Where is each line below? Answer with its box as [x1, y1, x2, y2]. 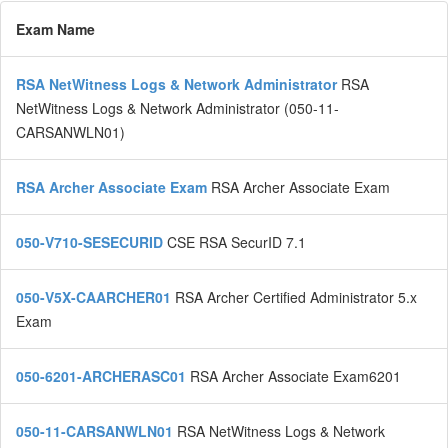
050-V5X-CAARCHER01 [16, 287, 175, 308]
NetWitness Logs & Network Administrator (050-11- [16, 98, 339, 119]
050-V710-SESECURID [16, 232, 167, 253]
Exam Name [16, 19, 95, 40]
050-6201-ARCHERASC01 [16, 366, 190, 387]
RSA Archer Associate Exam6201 [190, 366, 401, 387]
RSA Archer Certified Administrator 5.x [175, 287, 417, 308]
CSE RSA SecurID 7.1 [167, 232, 306, 253]
